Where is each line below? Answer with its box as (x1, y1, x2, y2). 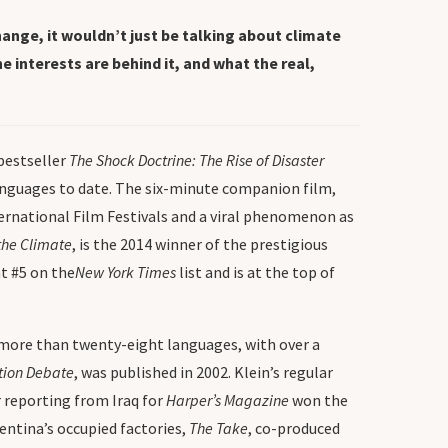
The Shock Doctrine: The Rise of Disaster (69, 150, 324, 170)
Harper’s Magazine (166, 390, 289, 410)
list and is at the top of (176, 262, 335, 282)
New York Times (75, 262, 176, 282)
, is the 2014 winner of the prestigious (72, 234, 328, 254)
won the (289, 390, 348, 410)
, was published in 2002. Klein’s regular (74, 362, 333, 382)
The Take (189, 418, 248, 438)
